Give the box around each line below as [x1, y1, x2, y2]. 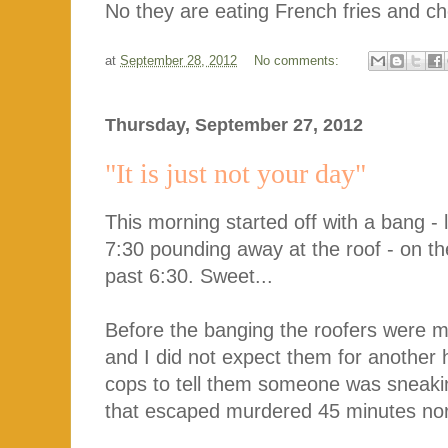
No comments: [254, 52, 343, 68]
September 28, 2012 [120, 52, 237, 68]
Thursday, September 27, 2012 [105, 114, 363, 135]
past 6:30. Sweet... [105, 265, 273, 288]
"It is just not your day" [105, 157, 366, 189]
